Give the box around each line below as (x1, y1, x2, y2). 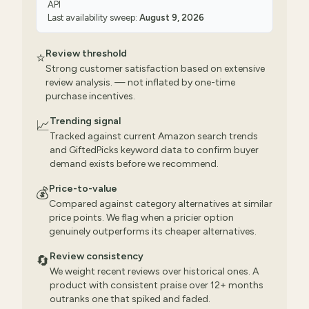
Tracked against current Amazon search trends (50, 130, 258, 142)
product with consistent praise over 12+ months (50, 279, 263, 291)
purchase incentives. (46, 90, 135, 102)
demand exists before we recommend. (50, 158, 219, 170)
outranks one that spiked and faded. (50, 293, 210, 305)
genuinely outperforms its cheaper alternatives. (49, 226, 257, 237)
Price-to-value (49, 183, 117, 195)
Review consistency (50, 250, 143, 262)
